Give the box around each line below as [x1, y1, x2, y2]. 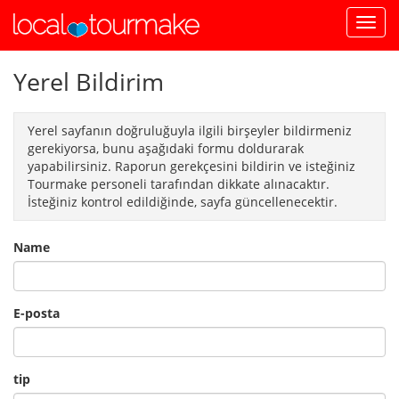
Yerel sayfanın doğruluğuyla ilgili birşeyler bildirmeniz [28, 122, 352, 139]
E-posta [13, 305, 60, 322]
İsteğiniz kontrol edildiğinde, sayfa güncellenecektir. [28, 193, 338, 210]
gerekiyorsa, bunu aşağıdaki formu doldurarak [28, 140, 304, 157]
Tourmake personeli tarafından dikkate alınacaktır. [28, 175, 330, 192]
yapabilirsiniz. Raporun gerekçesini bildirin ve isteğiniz [28, 158, 355, 175]
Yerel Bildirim [13, 65, 164, 98]
